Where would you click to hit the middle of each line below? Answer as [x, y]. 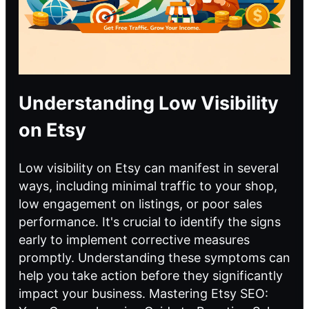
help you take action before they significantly [151, 275]
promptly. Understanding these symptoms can [154, 257]
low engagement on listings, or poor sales [140, 203]
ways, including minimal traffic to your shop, [148, 186]
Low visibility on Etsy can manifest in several [149, 168]
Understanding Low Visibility [149, 103]
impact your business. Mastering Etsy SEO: [143, 293]
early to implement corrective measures [134, 239]
